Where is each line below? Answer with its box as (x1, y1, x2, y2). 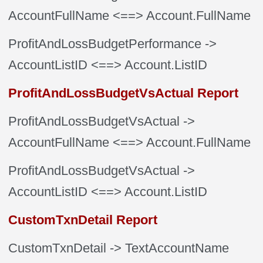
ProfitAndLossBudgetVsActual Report (8, 86, 239, 100)
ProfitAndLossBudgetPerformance (8, 36, 202, 51)
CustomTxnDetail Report (8, 213, 158, 227)
